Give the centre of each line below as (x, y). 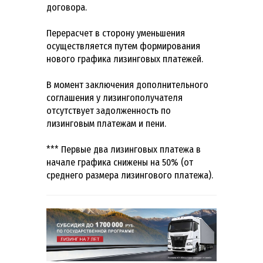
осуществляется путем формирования (123, 46)
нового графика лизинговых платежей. (125, 59)
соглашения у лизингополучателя (114, 98)
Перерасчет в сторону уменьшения (116, 33)
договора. (67, 8)
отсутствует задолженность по (109, 111)
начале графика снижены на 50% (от (120, 163)
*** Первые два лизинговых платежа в (124, 150)
